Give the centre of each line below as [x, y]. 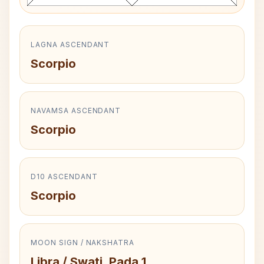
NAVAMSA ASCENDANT [76, 110]
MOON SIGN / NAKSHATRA [83, 242]
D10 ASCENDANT [64, 176]
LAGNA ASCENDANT [70, 44]
